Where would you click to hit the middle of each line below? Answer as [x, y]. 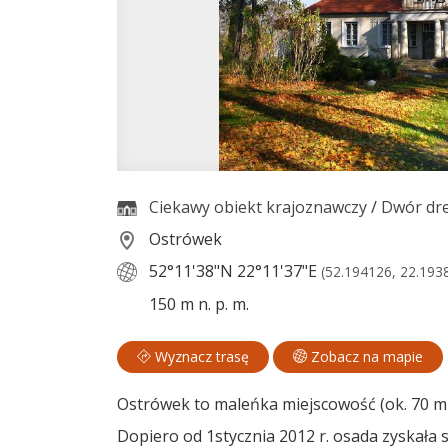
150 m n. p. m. [197, 303]
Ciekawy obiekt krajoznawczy [258, 206]
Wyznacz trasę [200, 357]
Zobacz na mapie [365, 357]
